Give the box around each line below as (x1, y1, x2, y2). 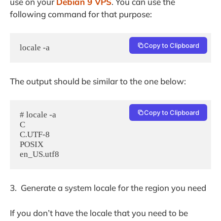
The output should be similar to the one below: (10, 76, 186, 87)
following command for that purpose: (10, 9, 152, 20)
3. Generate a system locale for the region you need (10, 183, 206, 193)
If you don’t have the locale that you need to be (10, 207, 188, 218)
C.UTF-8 (20, 129, 50, 139)
